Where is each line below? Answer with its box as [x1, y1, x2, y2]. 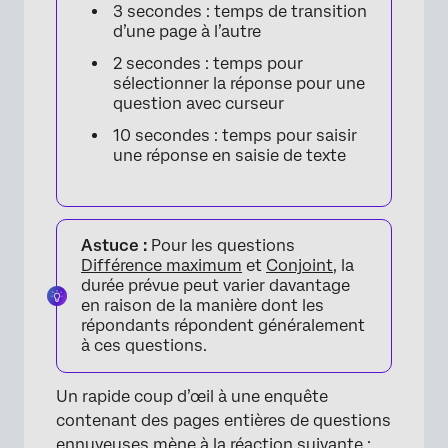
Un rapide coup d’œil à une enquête [56, 387, 328, 406]
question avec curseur [113, 94, 284, 113]
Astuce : [81, 236, 147, 255]
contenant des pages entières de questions [56, 411, 391, 430]
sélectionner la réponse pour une [113, 74, 365, 93]
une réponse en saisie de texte [113, 146, 346, 165]
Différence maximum [81, 256, 242, 275]
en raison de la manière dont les [81, 296, 324, 315]
